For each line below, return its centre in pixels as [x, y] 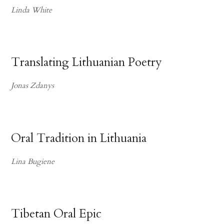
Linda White [32, 10]
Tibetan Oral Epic [56, 214]
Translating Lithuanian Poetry [87, 62]
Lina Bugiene [33, 161]
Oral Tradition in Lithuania [79, 138]
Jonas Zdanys [33, 86]
